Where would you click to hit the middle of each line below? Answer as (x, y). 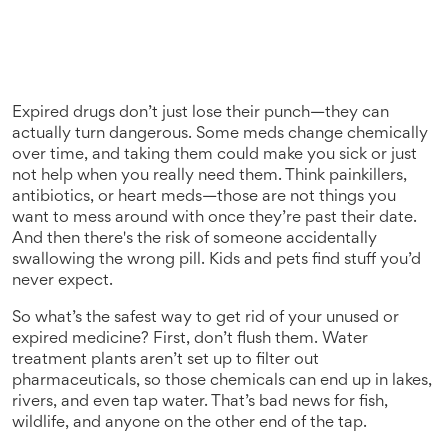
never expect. (62, 281)
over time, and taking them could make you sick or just (214, 155)
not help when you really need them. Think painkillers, (209, 176)
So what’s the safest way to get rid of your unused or (205, 318)
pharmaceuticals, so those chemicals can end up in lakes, (222, 381)
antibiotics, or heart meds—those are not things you (204, 197)
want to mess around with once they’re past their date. (214, 218)
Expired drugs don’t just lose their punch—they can (200, 113)
